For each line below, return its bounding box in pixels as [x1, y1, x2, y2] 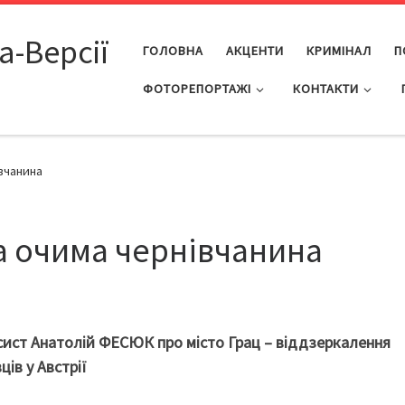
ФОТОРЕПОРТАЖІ [142, 80, 251, 97]
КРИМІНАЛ [306, 42, 372, 59]
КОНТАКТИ [293, 80, 360, 97]
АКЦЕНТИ [225, 42, 284, 59]
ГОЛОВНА [142, 42, 203, 59]
